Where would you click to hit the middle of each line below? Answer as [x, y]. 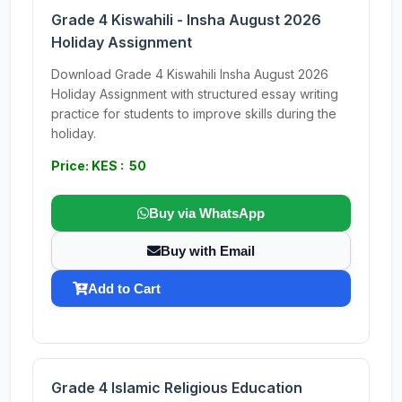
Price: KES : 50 [99, 166]
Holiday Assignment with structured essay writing [195, 94]
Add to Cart [124, 288]
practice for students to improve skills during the [194, 114]
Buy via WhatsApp [207, 213]
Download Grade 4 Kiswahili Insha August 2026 [190, 74]
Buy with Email [208, 251]
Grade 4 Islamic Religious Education [177, 388]
